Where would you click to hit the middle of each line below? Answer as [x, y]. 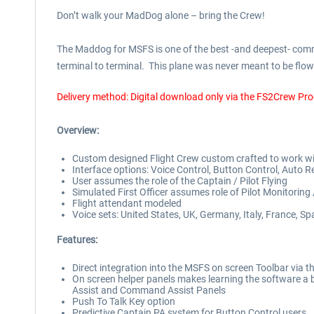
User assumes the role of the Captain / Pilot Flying [180, 181]
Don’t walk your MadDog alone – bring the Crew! [161, 15]
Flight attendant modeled [127, 203]
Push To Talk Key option [124, 301]
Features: [77, 240]
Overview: [78, 130]
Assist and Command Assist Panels [149, 290]
